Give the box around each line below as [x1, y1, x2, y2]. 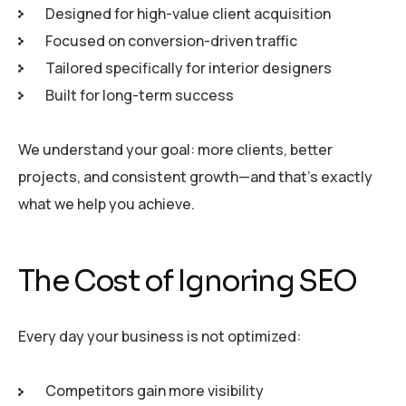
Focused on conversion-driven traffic [45, 30, 297, 51]
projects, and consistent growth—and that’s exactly [18, 166, 372, 187]
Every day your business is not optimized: [18, 326, 301, 347]
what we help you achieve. [18, 193, 195, 214]
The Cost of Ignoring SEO [18, 262, 357, 299]
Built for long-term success [45, 84, 234, 105]
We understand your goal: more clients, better [18, 139, 333, 159]
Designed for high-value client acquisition [45, 3, 331, 24]
